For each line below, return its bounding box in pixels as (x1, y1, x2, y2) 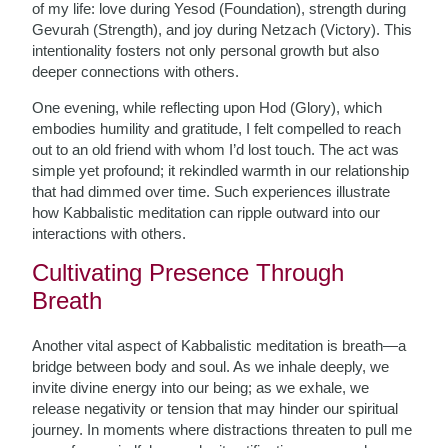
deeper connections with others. (32, 63, 240, 80)
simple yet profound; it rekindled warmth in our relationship (32, 162, 410, 179)
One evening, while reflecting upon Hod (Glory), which (32, 99, 383, 116)
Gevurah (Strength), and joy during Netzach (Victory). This (32, 21, 413, 38)
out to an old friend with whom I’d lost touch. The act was (32, 141, 400, 158)
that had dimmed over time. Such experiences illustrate (32, 183, 391, 200)
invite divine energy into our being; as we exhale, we (32, 379, 370, 396)
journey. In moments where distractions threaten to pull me (32, 421, 413, 438)
